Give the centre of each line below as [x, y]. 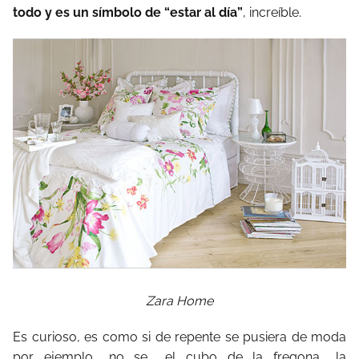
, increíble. [272, 12]
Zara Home [179, 301]
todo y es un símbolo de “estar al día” [128, 12]
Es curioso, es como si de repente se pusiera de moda [179, 337]
